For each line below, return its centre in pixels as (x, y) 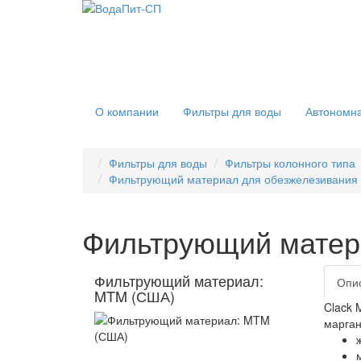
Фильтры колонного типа (290, 163)
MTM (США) (135, 296)
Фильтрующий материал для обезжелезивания (233, 179)
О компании (127, 111)
